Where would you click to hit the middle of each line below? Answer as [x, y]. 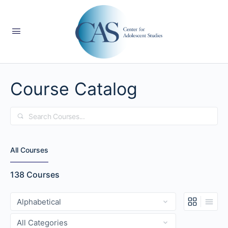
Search [24, 113]
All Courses [29, 150]
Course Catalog [74, 89]
